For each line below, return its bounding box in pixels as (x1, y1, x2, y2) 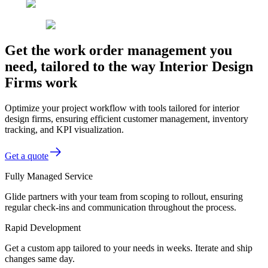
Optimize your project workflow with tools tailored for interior (5, 102, 239, 113)
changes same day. (5, 253, 75, 264)
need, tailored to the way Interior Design (5, 58, 253, 74)
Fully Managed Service (5, 170, 93, 181)
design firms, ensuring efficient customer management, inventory (5, 113, 248, 124)
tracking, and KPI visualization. (5, 124, 124, 135)
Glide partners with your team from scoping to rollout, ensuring (5, 191, 243, 202)
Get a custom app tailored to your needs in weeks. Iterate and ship (5, 242, 252, 253)
